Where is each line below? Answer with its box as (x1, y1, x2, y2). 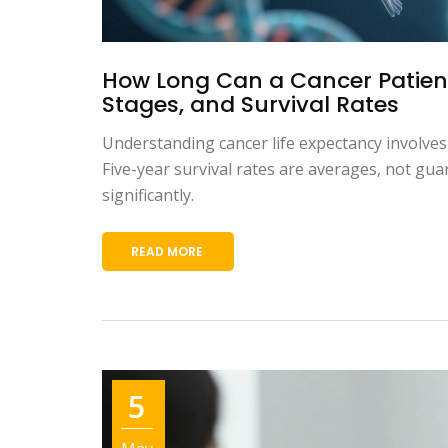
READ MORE (131, 242, 203, 260)
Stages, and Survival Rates (102, 88, 399, 120)
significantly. (102, 183, 194, 206)
